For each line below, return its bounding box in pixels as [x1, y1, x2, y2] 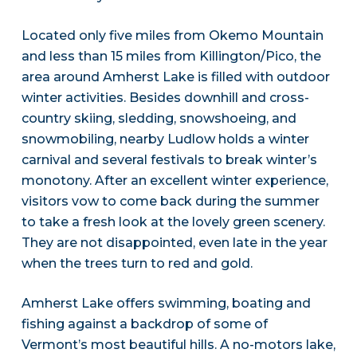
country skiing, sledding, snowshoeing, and [21, 111, 296, 127]
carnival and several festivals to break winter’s [21, 152, 317, 168]
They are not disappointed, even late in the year [21, 235, 328, 251]
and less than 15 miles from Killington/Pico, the [21, 49, 321, 65]
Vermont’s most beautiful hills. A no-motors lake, [21, 337, 335, 353]
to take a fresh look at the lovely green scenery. [21, 214, 325, 230]
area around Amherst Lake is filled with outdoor [21, 69, 330, 85]
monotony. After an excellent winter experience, [21, 173, 328, 189]
